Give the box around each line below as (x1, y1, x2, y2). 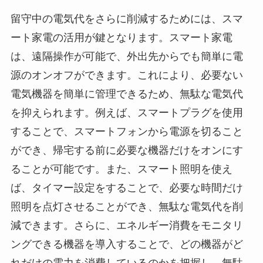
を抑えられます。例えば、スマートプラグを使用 (10, 106, 243, 119)
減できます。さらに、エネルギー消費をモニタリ (10, 219, 243, 231)
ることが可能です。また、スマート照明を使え (10, 163, 232, 175)
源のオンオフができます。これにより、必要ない (10, 69, 243, 81)
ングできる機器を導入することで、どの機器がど (10, 238, 243, 250)
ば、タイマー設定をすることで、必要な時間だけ (10, 181, 243, 194)
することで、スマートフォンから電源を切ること (10, 125, 243, 137)
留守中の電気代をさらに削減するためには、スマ (10, 12, 243, 25)
